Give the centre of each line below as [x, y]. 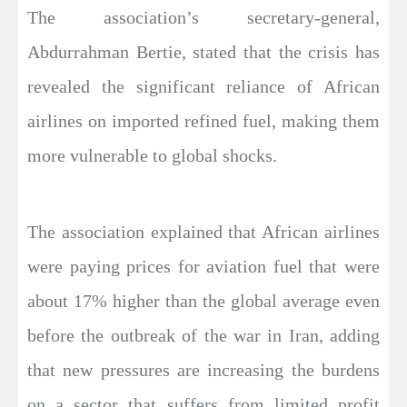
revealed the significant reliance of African [203, 86]
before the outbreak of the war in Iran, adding [203, 335]
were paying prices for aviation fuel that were [203, 266]
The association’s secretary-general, [203, 17]
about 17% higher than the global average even [203, 300]
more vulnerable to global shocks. [152, 155]
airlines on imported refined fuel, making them [203, 120]
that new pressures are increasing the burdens [203, 369]
